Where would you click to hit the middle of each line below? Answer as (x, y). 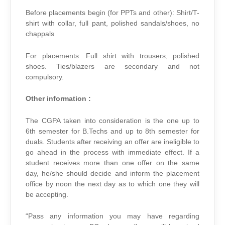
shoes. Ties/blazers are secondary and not (113, 66)
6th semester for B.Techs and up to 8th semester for (113, 131)
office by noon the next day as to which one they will (113, 184)
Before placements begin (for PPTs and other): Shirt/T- (113, 13)
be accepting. (47, 194)
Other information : (58, 99)
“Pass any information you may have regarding (113, 216)
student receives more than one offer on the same (113, 163)
